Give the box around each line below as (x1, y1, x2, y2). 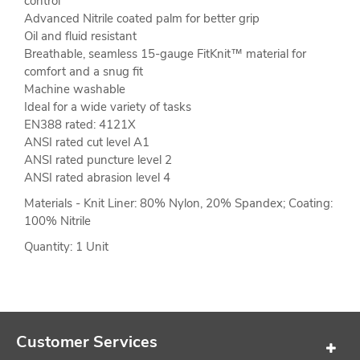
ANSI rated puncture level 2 (24, 152, 172, 169)
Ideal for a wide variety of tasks (24, 99, 191, 116)
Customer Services (16, 331, 157, 354)
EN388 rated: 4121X (24, 117, 136, 133)
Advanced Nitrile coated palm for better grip (24, 10, 260, 27)
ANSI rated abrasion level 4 (24, 170, 170, 186)
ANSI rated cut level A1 (24, 134, 149, 151)
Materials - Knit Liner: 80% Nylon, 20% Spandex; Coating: (24, 195, 333, 212)
